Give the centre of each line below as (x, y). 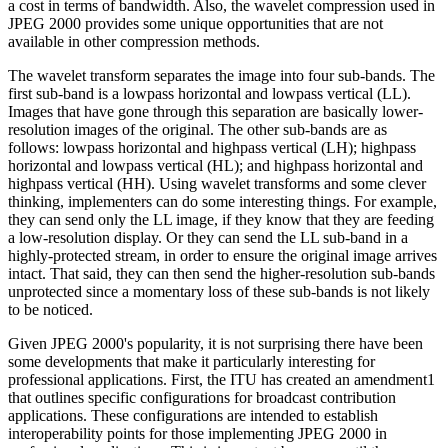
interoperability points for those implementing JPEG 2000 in (197, 433)
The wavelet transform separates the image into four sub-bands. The (221, 75)
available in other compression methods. (134, 41)
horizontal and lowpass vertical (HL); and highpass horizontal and (215, 165)
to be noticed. (50, 309)
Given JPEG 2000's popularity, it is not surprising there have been (215, 343)
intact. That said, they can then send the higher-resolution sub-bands (221, 273)
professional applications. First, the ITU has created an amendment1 (221, 379)
